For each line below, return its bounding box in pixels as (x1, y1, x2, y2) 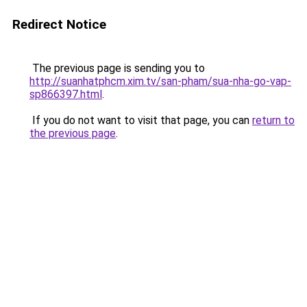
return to (252, 114, 295, 127)
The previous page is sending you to (29, 62, 205, 75)
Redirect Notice (12, 16, 106, 32)
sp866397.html (29, 88, 102, 101)
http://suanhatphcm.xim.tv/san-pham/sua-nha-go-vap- (29, 75, 291, 88)
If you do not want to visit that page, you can (29, 114, 252, 127)
